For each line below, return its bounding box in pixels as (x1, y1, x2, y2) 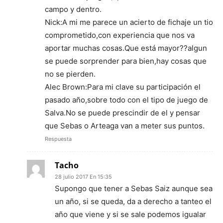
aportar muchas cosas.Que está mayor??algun (45, 43, 207, 53)
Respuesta (45, 135, 72, 143)
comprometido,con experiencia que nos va (45, 30, 195, 40)
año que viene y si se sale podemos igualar (55, 210, 206, 220)
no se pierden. (45, 69, 96, 79)
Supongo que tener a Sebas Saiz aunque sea (55, 184, 213, 194)
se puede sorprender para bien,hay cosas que (45, 56, 207, 66)
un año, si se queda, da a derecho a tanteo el (55, 197, 212, 207)
